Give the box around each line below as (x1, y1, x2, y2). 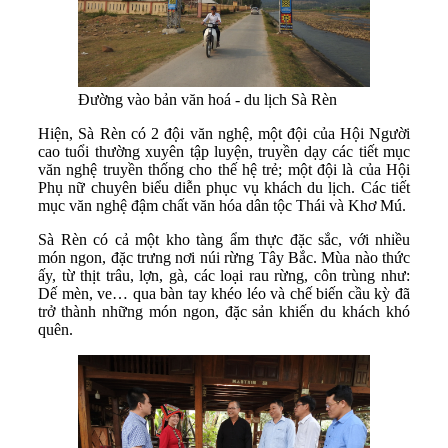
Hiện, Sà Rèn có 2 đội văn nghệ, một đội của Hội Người (38, 125, 410, 143)
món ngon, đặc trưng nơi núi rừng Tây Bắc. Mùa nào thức (38, 249, 410, 267)
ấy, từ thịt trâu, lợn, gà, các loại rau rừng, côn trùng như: (38, 267, 410, 285)
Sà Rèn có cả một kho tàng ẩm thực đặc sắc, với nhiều (38, 231, 410, 249)
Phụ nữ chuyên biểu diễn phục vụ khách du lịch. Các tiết (38, 179, 410, 197)
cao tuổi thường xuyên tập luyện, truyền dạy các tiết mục (38, 143, 410, 161)
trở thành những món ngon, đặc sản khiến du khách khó (38, 303, 410, 321)
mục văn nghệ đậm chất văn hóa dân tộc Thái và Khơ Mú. (38, 197, 406, 215)
